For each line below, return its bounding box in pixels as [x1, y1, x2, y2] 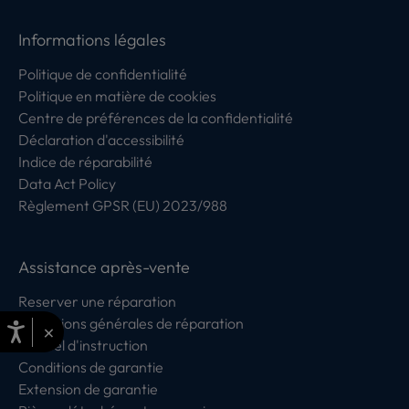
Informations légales [18, 29, 166, 50]
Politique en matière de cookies [18, 87, 216, 105]
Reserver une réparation [18, 292, 176, 310]
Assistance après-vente [18, 257, 190, 278]
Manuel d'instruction [18, 336, 148, 354]
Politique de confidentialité [18, 65, 187, 83]
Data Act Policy [18, 174, 116, 193]
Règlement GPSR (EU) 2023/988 [18, 196, 227, 215]
